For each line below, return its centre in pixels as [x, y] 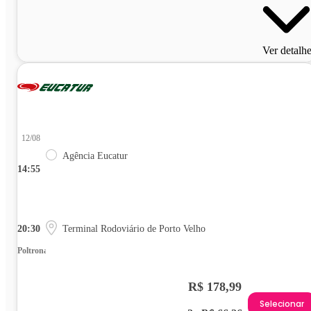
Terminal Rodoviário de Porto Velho [134, 228]
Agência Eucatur [95, 155]
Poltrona [33, 250]
